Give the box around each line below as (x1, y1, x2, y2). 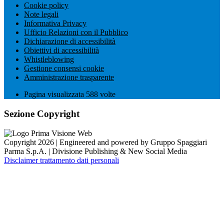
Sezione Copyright (4, 108, 79, 119)
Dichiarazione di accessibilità (24, 37, 115, 46)
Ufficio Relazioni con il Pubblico (24, 28, 128, 37)
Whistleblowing (24, 55, 74, 64)
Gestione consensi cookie (24, 64, 104, 73)
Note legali (24, 10, 58, 19)
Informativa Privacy (24, 19, 86, 28)
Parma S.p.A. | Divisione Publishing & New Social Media (4, 146, 187, 155)
